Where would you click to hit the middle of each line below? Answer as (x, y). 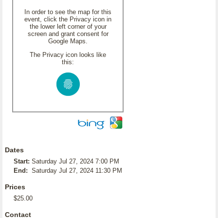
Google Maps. (68, 41)
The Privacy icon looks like (68, 55)
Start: (22, 161)
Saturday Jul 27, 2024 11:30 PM (77, 171)
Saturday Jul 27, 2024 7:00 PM (75, 161)
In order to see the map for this (68, 12)
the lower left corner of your (68, 27)
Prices (15, 187)
